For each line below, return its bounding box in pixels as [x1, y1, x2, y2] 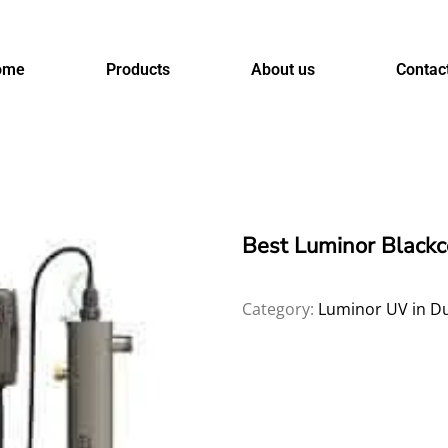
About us [251, 60, 316, 79]
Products [106, 60, 171, 79]
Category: [242, 298, 319, 321]
